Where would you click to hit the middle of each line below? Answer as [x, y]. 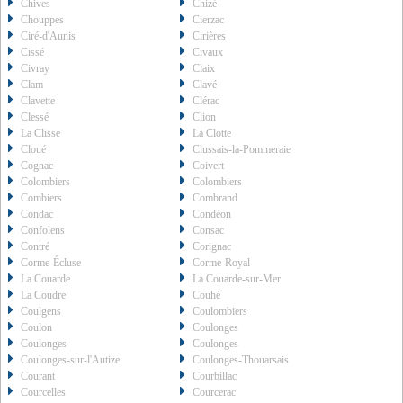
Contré [35, 247]
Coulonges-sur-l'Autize [70, 360]
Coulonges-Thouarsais [241, 360]
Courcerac [215, 393]
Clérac [206, 101]
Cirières [210, 36]
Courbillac [215, 376]
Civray [35, 69]
